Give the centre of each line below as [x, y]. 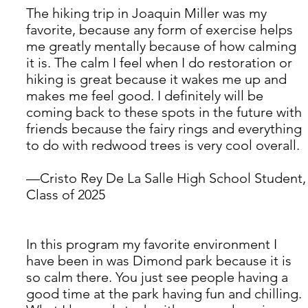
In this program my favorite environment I [153, 244]
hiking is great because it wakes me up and [158, 79]
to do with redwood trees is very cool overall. [165, 145]
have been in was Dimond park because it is [161, 261]
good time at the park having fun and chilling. [166, 294]
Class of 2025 [66, 195]
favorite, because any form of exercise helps [161, 30]
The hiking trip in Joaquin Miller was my [148, 13]
